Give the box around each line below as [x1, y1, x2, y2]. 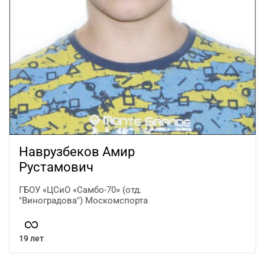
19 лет [19, 233, 44, 243]
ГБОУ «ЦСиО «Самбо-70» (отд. [19, 184, 142, 195]
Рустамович [19, 159, 93, 174]
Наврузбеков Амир [19, 144, 135, 159]
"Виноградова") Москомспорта [19, 195, 148, 206]
